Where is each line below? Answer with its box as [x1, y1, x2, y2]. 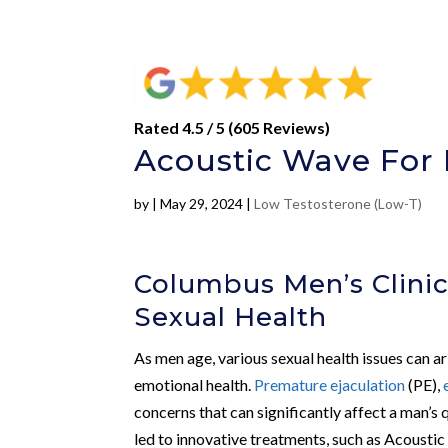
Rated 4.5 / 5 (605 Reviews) [134, 117, 331, 137]
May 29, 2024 [160, 194, 244, 212]
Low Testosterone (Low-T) [254, 194, 423, 212]
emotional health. [134, 374, 255, 394]
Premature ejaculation [254, 374, 406, 394]
